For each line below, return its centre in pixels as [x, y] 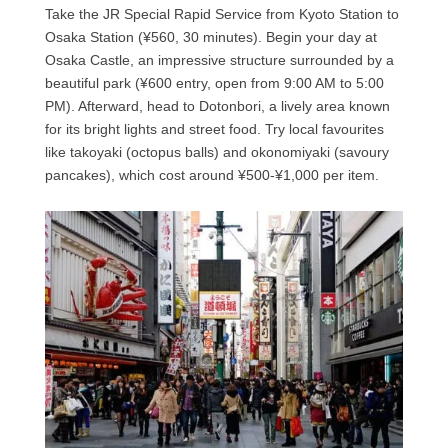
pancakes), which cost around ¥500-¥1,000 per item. [211, 175]
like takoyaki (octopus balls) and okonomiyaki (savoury [216, 152]
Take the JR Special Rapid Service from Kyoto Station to [221, 14]
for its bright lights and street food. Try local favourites [214, 129]
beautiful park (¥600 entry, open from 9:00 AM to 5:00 [214, 83]
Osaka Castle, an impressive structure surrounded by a [219, 60]
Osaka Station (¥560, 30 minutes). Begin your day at [210, 37]
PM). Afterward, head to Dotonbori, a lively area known [217, 106]
